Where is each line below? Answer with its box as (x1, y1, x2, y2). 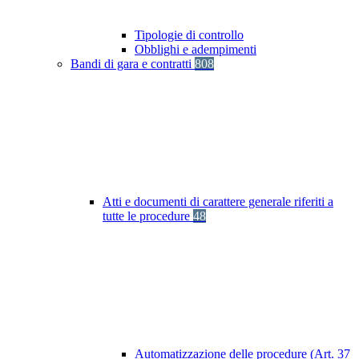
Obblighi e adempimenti (135, 42, 256, 57)
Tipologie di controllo (135, 28, 244, 42)
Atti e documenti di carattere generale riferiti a (103, 195, 333, 209)
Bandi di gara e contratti (71, 57, 195, 71)
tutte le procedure (103, 209, 193, 224)
